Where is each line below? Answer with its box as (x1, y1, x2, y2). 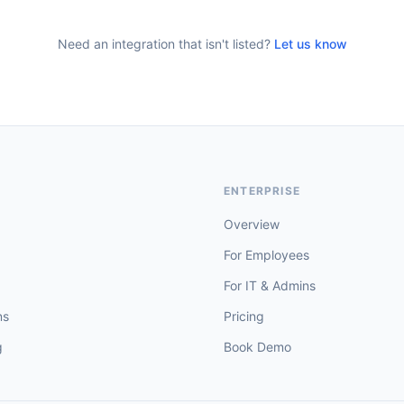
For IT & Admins (224, 278, 316, 293)
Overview (224, 216, 280, 232)
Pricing (224, 308, 264, 324)
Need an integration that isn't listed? (57, 36, 271, 51)
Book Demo (224, 339, 291, 354)
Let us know (273, 36, 347, 51)
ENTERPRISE (224, 184, 300, 197)
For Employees (224, 247, 309, 262)
